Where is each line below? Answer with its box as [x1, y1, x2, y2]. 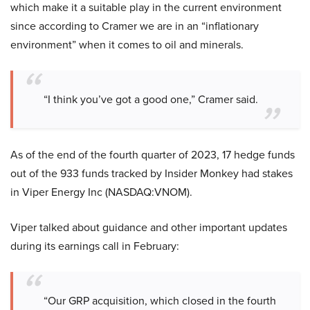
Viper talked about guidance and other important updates [10, 219, 287, 236]
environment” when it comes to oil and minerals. [10, 37, 244, 53]
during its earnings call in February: [10, 238, 179, 255]
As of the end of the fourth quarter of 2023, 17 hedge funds [10, 147, 295, 163]
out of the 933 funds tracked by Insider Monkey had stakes [10, 165, 293, 182]
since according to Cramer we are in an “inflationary [10, 18, 259, 35]
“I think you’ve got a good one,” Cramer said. [44, 91, 258, 108]
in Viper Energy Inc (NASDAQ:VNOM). [10, 184, 192, 201]
